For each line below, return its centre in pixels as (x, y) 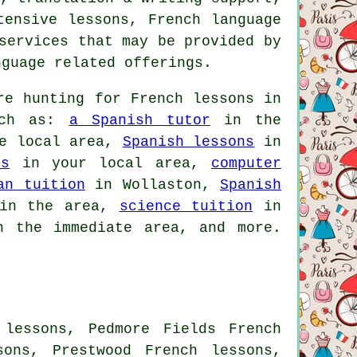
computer (247, 163)
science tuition (186, 206)
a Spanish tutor (139, 120)
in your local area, (111, 163)
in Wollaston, (153, 184)
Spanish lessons (188, 141)
